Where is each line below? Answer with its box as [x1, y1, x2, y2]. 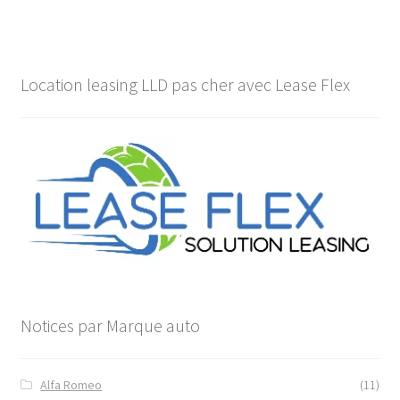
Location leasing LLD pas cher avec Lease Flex [20, 73, 350, 96]
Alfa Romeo [40, 376, 103, 393]
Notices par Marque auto [20, 314, 200, 337]
